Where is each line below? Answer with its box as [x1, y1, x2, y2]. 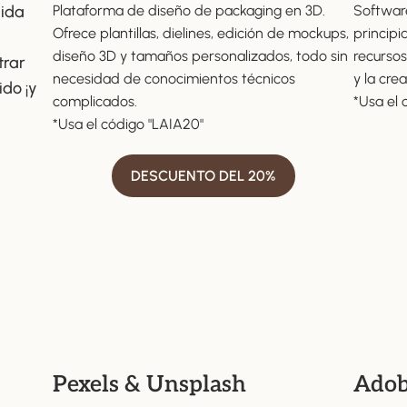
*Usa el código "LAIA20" [53, 115, 204, 134]
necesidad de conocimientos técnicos [53, 70, 296, 88]
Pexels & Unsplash [53, 370, 247, 398]
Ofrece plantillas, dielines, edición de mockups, [53, 25, 350, 43]
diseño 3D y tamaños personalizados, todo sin [53, 47, 349, 65]
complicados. [53, 93, 138, 111]
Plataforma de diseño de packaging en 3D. [53, 2, 326, 20]
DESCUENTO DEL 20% [131, 167, 276, 185]
